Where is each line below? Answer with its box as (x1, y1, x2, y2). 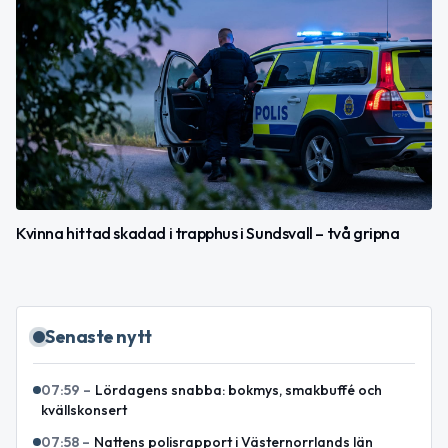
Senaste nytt (45, 325, 152, 349)
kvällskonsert (41, 401, 127, 420)
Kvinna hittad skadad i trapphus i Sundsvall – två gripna (16, 223, 400, 244)
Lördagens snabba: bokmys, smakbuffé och (95, 381, 382, 400)
